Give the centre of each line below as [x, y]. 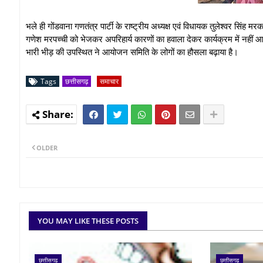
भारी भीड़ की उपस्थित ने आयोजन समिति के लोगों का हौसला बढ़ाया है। [132, 51]
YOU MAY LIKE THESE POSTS [88, 221]
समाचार [109, 81]
